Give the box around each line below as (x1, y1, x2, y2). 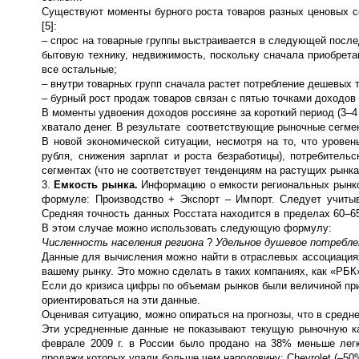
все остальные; (42, 63, 117, 75)
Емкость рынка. (54, 178, 142, 191)
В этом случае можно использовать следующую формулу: (42, 221, 332, 234)
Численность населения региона (42, 236, 207, 248)
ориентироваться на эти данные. (42, 293, 200, 306)
